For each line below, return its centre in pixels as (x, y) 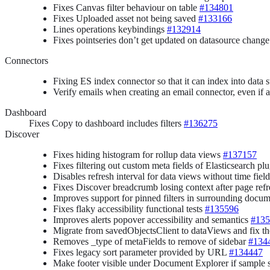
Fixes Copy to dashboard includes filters (106, 124)
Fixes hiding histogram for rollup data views (138, 155)
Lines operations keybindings (110, 30)
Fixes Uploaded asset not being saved (126, 19)
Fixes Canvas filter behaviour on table (126, 8)
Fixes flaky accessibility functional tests (129, 209)
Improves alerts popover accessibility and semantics (152, 220)
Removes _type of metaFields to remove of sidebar (151, 242)
